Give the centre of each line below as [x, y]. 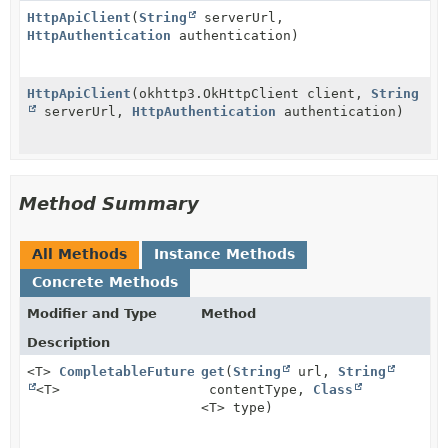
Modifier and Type [92, 313]
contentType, [257, 389]
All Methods [79, 254]
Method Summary [109, 203]
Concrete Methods [105, 282]
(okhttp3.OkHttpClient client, [251, 93]
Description [68, 342]
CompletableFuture [127, 371]
